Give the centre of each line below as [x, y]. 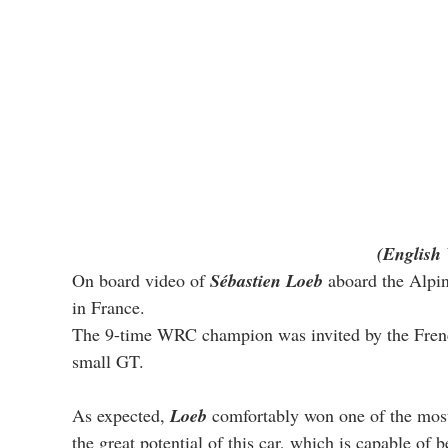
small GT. [108, 361]
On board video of [141, 280]
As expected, [121, 415]
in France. [108, 307]
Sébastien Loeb [266, 281]
